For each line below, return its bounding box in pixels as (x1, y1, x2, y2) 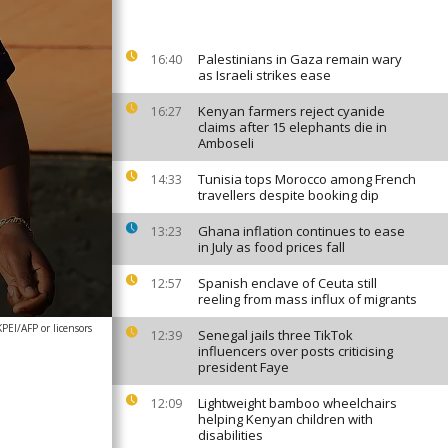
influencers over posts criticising (198, 342, 393, 360)
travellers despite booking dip (198, 186, 379, 204)
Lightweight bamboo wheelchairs (198, 394, 397, 412)
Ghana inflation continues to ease (198, 222, 405, 240)
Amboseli (198, 134, 254, 152)
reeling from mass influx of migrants (198, 290, 417, 308)
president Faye (198, 358, 289, 376)
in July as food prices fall (198, 238, 345, 256)
